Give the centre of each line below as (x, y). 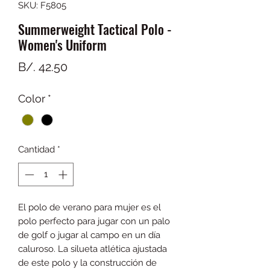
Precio (84, 66)
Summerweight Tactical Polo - (95, 29)
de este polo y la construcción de (87, 262)
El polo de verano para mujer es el (89, 207)
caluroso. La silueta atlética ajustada (93, 249)
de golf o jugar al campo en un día (89, 235)
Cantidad (36, 150)
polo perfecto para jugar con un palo (94, 221)
